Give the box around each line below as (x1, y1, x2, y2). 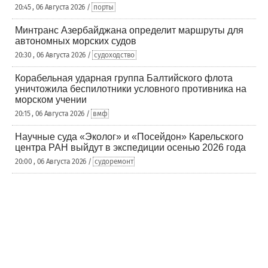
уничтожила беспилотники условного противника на (15, 84, 246, 94)
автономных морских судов (15, 36, 136, 46)
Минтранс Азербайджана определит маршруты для (15, 25, 243, 35)
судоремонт (95, 157, 133, 166)
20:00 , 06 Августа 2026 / (15, 157, 93, 166)
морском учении (15, 95, 87, 105)
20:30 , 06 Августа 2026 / (15, 51, 93, 59)
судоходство (94, 51, 135, 59)
